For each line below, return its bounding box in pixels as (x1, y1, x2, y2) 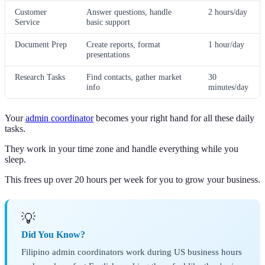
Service (15, 17, 40, 27)
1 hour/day (208, 40, 244, 50)
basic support (86, 17, 130, 27)
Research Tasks (15, 72, 65, 82)
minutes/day (208, 82, 248, 92)
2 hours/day (208, 7, 247, 17)
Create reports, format (86, 40, 160, 50)
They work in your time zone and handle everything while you (5, 144, 238, 154)
